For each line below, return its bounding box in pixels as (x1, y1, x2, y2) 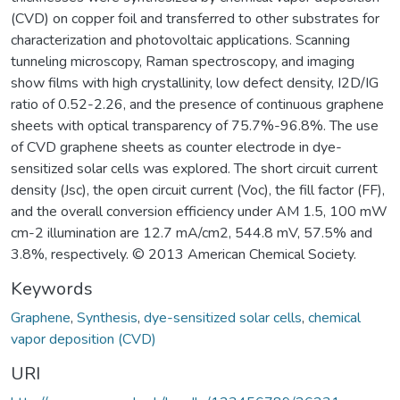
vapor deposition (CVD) (11, 329, 156, 349)
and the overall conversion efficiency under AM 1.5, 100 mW (11, 201, 387, 221)
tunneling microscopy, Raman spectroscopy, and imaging (11, 51, 354, 71)
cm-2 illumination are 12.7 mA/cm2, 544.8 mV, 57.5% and (11, 222, 372, 243)
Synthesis (77, 307, 137, 328)
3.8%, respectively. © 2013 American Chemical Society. (11, 244, 356, 264)
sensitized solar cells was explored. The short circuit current (11, 158, 378, 179)
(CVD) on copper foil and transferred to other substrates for (11, 8, 379, 29)
